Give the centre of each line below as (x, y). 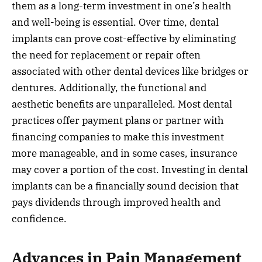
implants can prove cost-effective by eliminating (124, 38)
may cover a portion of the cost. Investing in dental (130, 169)
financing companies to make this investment (118, 137)
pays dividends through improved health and (116, 202)
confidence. (39, 218)
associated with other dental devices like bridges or (130, 71)
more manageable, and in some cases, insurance (125, 153)
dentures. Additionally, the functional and (109, 87)
